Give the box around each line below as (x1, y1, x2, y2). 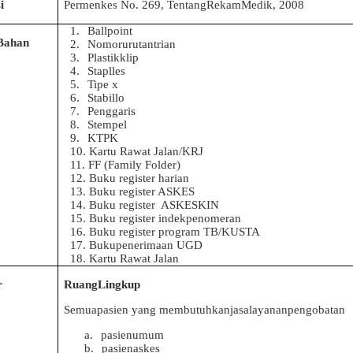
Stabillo (87, 91, 124, 105)
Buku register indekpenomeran (88, 212, 241, 225)
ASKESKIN (160, 199, 219, 212)
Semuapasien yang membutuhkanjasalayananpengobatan (64, 303, 346, 316)
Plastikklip (87, 51, 139, 65)
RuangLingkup (64, 277, 141, 291)
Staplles (87, 65, 125, 78)
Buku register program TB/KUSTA (88, 225, 260, 239)
